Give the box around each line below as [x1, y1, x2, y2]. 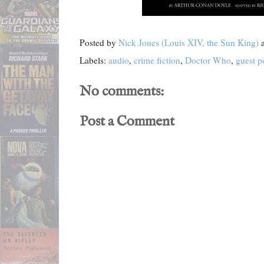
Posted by [80, 36, 118, 48]
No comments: [80, 82, 164, 101]
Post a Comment [80, 112, 174, 131]
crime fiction [134, 54, 180, 67]
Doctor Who [185, 54, 231, 67]
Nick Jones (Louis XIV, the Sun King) [118, 36, 259, 48]
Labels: [80, 54, 108, 67]
